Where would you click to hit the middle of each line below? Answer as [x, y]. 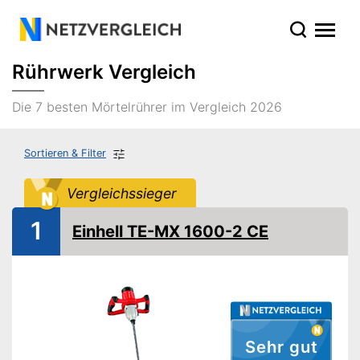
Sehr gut [281, 347]
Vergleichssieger [121, 193]
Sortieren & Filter [65, 153]
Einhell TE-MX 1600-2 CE [170, 231]
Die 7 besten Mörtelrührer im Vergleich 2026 [147, 107]
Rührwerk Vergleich [104, 72]
